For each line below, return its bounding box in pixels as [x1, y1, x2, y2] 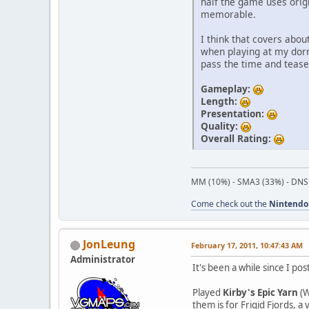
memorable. [201, 8, 256, 21]
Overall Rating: [201, 132, 274, 146]
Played [192, 286, 223, 299]
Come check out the [191, 198, 269, 210]
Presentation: [201, 107, 267, 121]
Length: [201, 94, 240, 108]
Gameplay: [201, 82, 253, 96]
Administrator [70, 253, 135, 266]
